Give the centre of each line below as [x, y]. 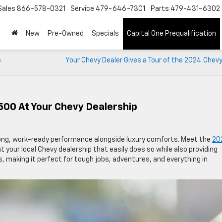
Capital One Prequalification [171, 34]
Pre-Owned [66, 34]
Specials [105, 34]
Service [82, 9]
